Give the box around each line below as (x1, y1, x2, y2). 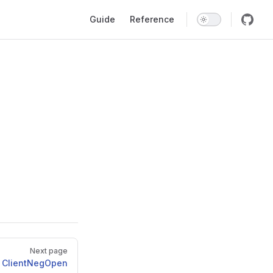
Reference (130, 14, 174, 24)
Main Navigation (82, 1, 154, 13)
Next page (30, 246, 68, 255)
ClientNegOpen (2, 258, 68, 268)
